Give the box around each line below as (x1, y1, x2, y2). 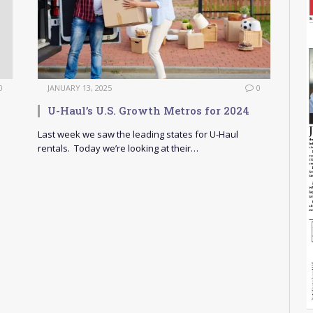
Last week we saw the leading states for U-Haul (38, 128, 238, 141)
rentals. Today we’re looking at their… (38, 142, 198, 155)
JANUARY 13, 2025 (48, 82, 112, 94)
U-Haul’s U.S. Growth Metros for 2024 (48, 103, 249, 118)
